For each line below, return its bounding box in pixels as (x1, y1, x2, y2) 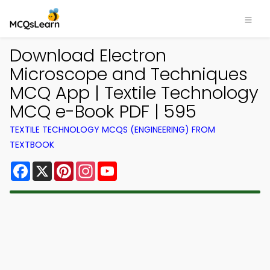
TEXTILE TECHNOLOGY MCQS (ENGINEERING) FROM (10, 124, 215, 136)
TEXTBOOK (10, 139, 54, 151)
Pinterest (74, 159, 117, 173)
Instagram (95, 159, 145, 173)
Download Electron (10, 43, 166, 67)
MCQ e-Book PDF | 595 (10, 99, 196, 124)
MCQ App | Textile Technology (10, 81, 259, 105)
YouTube (117, 159, 158, 173)
